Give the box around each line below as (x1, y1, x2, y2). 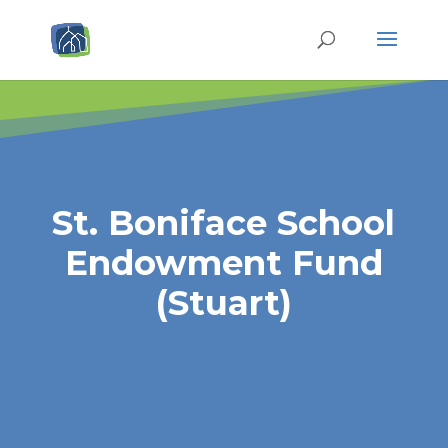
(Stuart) (155, 282, 292, 324)
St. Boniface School (52, 202, 396, 244)
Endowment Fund (64, 242, 383, 284)
